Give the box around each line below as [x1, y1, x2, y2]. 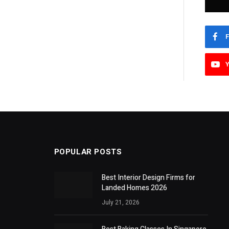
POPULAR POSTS [54, 146, 122, 158]
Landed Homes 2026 [101, 182, 167, 194]
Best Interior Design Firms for [101, 172, 195, 184]
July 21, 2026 [101, 198, 140, 208]
